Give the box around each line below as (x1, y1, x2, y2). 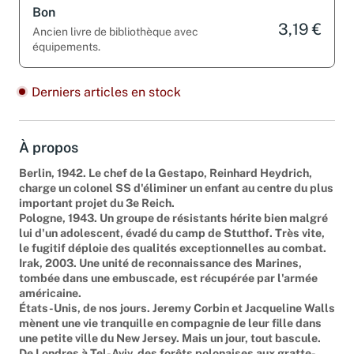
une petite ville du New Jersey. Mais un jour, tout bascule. (19, 331, 321, 345)
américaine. (19, 286, 81, 300)
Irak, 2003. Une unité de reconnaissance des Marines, (19, 256, 302, 270)
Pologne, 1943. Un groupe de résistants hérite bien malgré (19, 211, 328, 225)
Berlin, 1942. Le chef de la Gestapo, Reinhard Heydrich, (19, 166, 312, 180)
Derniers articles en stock (32, 84, 181, 100)
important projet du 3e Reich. (19, 196, 175, 210)
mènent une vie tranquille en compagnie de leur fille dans (19, 316, 322, 330)
